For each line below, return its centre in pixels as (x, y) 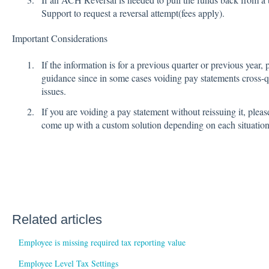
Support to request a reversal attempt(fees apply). (133, 13)
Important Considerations (59, 38)
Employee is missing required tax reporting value (102, 242)
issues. (53, 91)
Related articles (57, 219)
